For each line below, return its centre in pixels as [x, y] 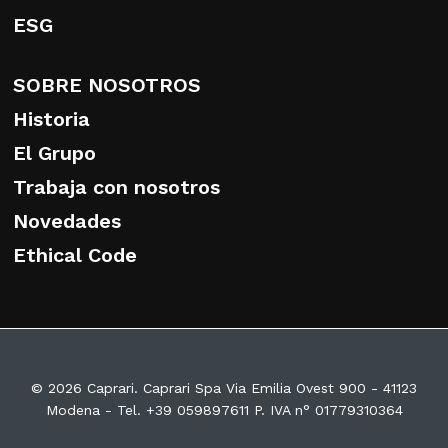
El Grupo [54, 153]
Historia [51, 119]
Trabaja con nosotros [116, 187]
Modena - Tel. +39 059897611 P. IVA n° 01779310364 [224, 410]
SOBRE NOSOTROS [107, 85]
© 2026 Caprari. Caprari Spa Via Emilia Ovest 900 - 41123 [224, 388]
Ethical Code [75, 255]
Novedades [67, 221]
